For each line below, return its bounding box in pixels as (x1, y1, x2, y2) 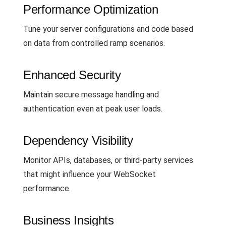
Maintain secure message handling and (23, 89, 159, 99)
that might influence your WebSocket (23, 169, 156, 179)
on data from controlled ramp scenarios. (23, 38, 165, 48)
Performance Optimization (23, 2, 158, 16)
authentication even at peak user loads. (23, 103, 162, 114)
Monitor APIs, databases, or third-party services (23, 155, 193, 165)
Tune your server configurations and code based (23, 24, 193, 34)
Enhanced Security (23, 68, 121, 82)
